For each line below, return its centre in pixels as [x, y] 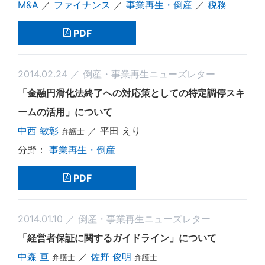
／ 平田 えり [113, 130]
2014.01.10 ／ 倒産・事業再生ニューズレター [114, 219]
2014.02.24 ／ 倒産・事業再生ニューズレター [117, 74]
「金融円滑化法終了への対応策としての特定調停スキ [131, 93]
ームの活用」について [65, 112]
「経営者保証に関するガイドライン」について [117, 237]
